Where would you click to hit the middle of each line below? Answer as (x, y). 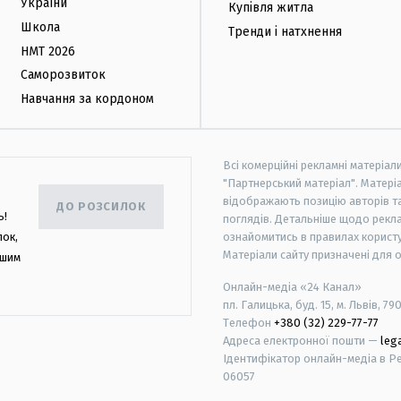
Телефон (248, 322)
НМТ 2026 (48, 51)
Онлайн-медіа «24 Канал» (292, 286)
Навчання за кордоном (87, 99)
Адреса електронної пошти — (302, 340)
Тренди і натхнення (285, 31)
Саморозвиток (63, 75)
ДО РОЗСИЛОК (101, 207)
